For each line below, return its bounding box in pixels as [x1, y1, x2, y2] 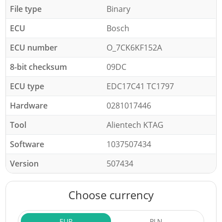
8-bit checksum [10, 61, 67, 72]
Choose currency [68, 187, 154, 202]
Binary [107, 3, 131, 14]
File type [10, 3, 42, 14]
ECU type [10, 81, 45, 92]
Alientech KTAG [107, 119, 164, 130]
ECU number [10, 42, 58, 53]
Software [10, 139, 45, 150]
